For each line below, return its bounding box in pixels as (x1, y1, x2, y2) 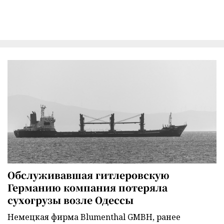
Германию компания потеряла (7, 180, 167, 194)
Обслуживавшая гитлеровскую (7, 168, 169, 182)
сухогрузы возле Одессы (7, 193, 133, 207)
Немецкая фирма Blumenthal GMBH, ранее (7, 211, 180, 223)
